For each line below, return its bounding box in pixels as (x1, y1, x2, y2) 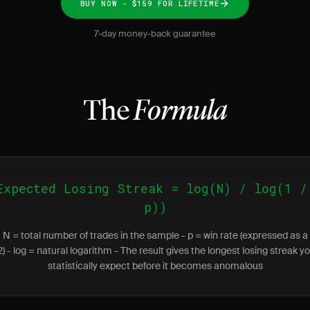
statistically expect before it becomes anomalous (47, 259, 263, 272)
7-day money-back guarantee (94, 28, 216, 39)
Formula (134, 98, 228, 127)
